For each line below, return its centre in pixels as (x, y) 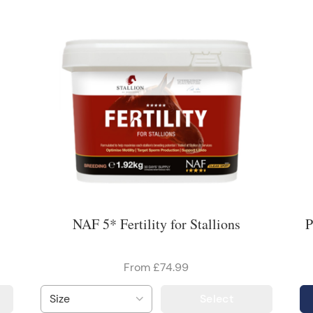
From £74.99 (156, 267)
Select (217, 299)
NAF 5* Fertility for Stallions (156, 224)
